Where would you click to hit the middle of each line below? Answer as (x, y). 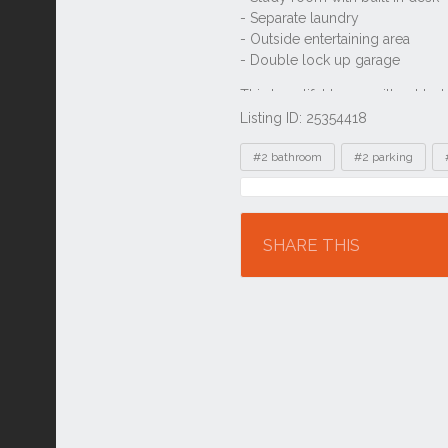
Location (286, 196)
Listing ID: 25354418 (303, 118)
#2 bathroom (287, 157)
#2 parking (383, 157)
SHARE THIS (311, 245)
